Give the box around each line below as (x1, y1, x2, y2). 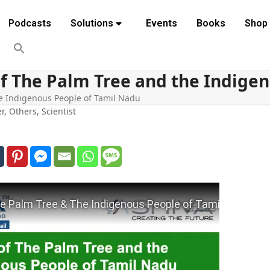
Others (8, 105, 37, 118)
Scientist (41, 105, 76, 118)
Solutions (70, 17, 113, 29)
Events (145, 17, 177, 29)
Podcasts (8, 17, 51, 29)
